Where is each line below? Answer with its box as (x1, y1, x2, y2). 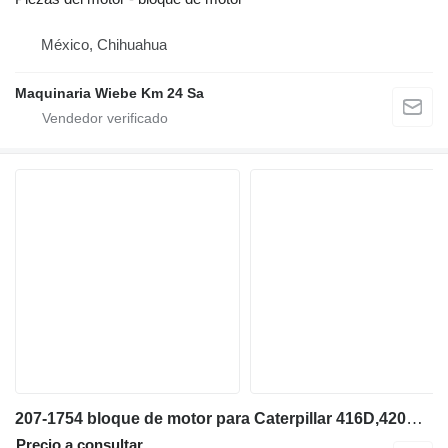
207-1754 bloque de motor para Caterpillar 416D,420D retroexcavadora (406, 409, 423, 429)
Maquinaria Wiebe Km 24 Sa (15, 85, 204, 102)
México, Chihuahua (41, 36, 167, 54)
